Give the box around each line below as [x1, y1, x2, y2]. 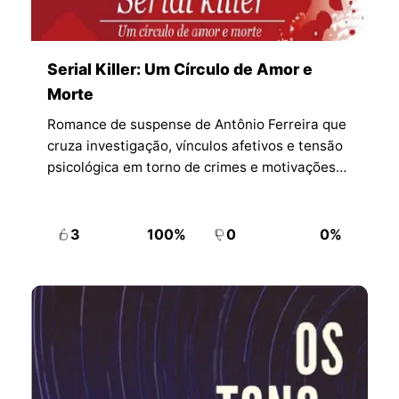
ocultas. [46, 179, 98, 197]
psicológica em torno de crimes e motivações [46, 158, 336, 175]
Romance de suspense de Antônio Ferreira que [46, 115, 346, 133]
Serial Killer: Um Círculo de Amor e [46, 59, 313, 78]
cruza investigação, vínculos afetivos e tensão [46, 136, 343, 154]
